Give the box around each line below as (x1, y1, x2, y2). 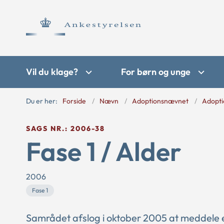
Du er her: (26, 96, 57, 105)
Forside (62, 96, 86, 105)
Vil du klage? (26, 66, 78, 77)
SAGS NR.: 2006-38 (26, 124, 105, 133)
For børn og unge (121, 66, 190, 77)
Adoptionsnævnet (132, 96, 188, 105)
